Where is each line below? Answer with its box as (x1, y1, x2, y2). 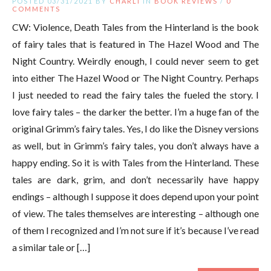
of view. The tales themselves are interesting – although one (12, 207, 259, 219)
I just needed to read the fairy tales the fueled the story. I (12, 88, 259, 100)
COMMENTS (12, 4, 60, 13)
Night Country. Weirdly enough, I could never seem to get (12, 54, 259, 67)
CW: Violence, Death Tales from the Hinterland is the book (12, 21, 259, 33)
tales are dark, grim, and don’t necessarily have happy (12, 173, 259, 185)
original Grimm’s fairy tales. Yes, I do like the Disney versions (12, 122, 259, 134)
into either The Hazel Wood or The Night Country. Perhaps (12, 71, 259, 83)
